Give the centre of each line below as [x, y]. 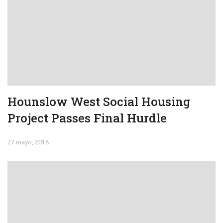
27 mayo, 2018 [28, 142]
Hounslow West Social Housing [99, 101]
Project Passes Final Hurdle [87, 118]
